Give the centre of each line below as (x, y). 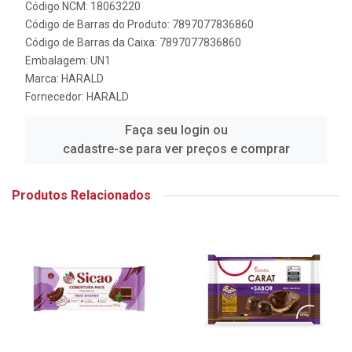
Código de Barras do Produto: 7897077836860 (139, 24)
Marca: (43, 79)
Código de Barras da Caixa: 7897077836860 (133, 42)
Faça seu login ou (176, 130)
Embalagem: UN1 (68, 60)
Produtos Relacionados (81, 195)
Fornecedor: (56, 97)
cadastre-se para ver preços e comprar (176, 149)
